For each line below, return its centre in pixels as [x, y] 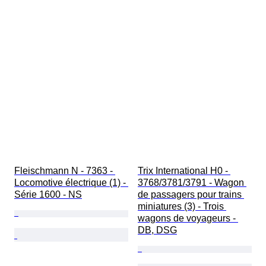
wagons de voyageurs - [188, 218]
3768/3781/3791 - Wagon [192, 183]
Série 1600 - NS [48, 195]
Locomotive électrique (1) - [71, 183]
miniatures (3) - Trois [182, 207]
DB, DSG [157, 230]
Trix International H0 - [184, 171]
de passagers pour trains [191, 195]
